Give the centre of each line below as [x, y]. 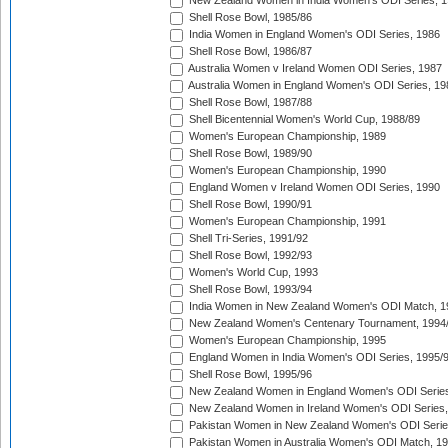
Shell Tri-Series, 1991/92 [247, 238]
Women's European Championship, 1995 [286, 340]
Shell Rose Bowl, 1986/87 [249, 51]
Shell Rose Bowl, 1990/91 [249, 204]
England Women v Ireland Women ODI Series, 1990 [313, 187]
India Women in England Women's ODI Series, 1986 [313, 34]
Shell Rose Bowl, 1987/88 [249, 102]
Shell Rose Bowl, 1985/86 [249, 17]
